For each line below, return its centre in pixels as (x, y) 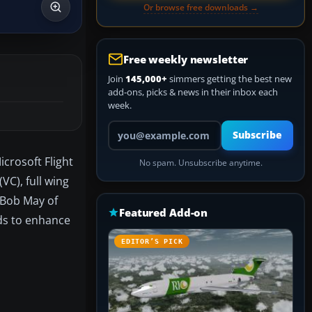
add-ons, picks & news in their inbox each (193, 92)
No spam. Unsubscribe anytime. (201, 163)
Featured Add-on (164, 212)
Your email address (147, 126)
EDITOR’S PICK (152, 241)
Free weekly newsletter (186, 59)
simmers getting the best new (229, 79)
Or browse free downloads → (201, 7)
